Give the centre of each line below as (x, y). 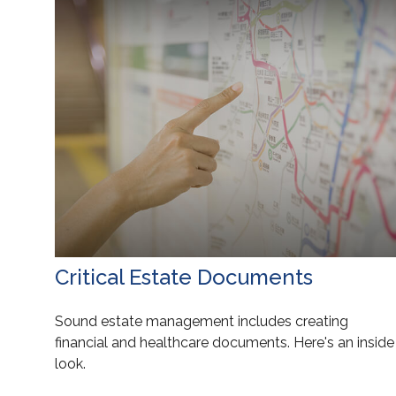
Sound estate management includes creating (202, 322)
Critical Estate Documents (184, 278)
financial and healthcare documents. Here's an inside (225, 343)
